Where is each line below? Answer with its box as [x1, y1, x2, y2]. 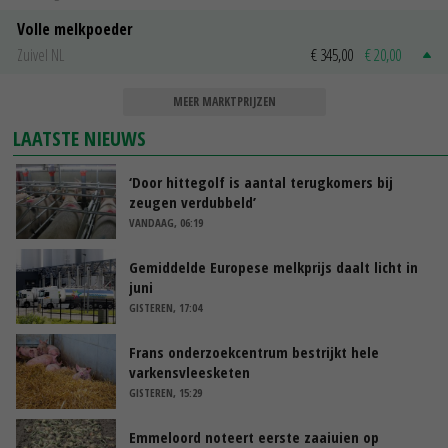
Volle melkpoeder [17, 17, 133, 40]
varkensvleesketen [129, 361, 250, 382]
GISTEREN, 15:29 [129, 384, 202, 400]
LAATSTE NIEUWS [13, 124, 147, 152]
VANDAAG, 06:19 [129, 214, 203, 230]
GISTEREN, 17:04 [129, 299, 202, 315]
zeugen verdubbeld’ [129, 191, 256, 212]
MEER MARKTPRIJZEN [172, 92, 276, 110]
